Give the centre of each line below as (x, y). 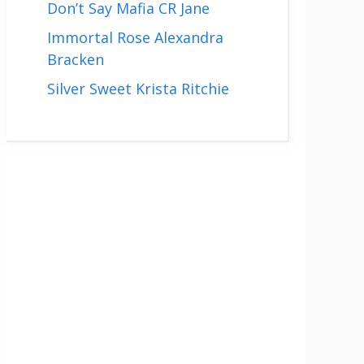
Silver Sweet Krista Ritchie (138, 89)
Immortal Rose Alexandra (135, 37)
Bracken (76, 59)
